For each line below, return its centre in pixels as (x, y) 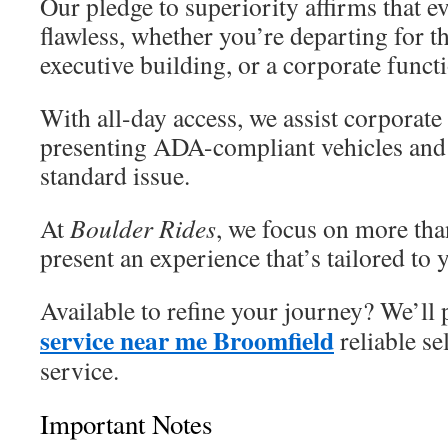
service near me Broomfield (187, 340)
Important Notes (126, 424)
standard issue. (115, 175)
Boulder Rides (143, 228)
